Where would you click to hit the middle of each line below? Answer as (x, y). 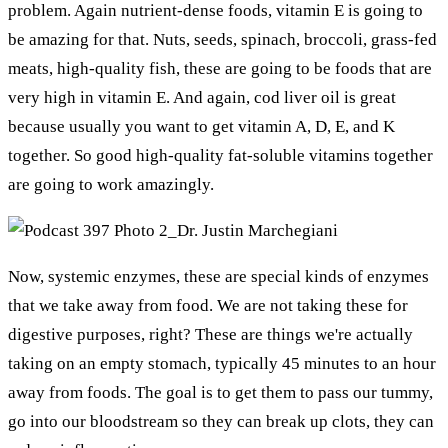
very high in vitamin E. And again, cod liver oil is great (202, 97)
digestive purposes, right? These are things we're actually (210, 334)
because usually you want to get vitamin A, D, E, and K (201, 126)
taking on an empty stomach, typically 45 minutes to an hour (222, 363)
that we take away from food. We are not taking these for (208, 305)
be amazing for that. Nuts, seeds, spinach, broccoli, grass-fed (222, 39)
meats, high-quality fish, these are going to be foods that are (220, 68)
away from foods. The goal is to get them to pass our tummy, (220, 392)
